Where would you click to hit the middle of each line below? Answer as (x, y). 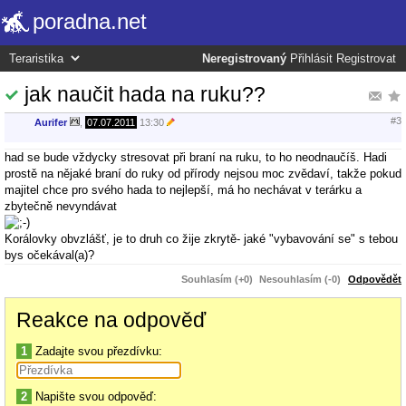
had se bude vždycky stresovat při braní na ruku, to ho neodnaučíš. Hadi (196, 157)
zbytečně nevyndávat (61, 206)
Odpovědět (375, 279)
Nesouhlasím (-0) (300, 279)
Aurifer (51, 123)
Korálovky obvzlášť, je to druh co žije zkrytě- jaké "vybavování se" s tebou (201, 238)
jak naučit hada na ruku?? (145, 94)
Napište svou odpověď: (94, 396)
